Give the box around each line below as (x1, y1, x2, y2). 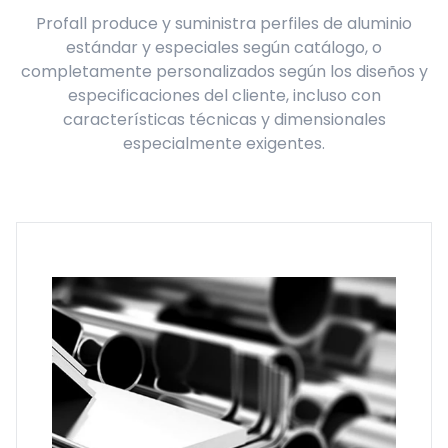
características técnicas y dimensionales (62, 108, 386, 131)
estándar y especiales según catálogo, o (66, 36, 382, 59)
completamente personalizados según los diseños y (20, 60, 428, 83)
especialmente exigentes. (123, 132, 325, 155)
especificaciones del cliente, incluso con (67, 84, 381, 107)
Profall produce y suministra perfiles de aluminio (36, 12, 412, 35)
